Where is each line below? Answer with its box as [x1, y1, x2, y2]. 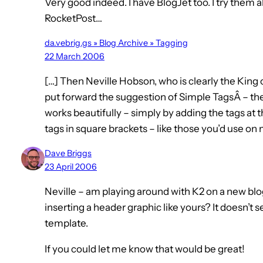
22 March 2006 [45, 51, 104, 62]
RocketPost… [45, 12, 102, 25]
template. [45, 217, 88, 230]
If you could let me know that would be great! [45, 243, 245, 255]
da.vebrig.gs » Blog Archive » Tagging [45, 38, 188, 49]
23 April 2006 [45, 161, 97, 173]
